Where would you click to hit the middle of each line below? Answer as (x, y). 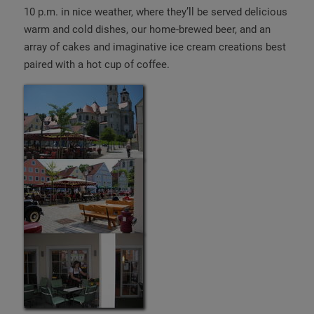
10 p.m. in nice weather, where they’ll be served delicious (156, 12)
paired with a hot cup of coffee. (97, 64)
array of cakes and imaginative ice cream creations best (155, 47)
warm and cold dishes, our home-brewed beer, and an (147, 29)
